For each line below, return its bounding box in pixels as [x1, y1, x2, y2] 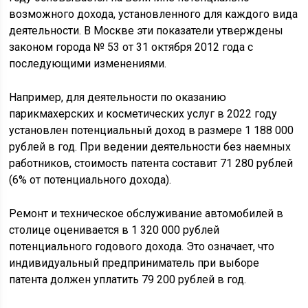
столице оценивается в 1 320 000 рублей [9, 223, 220, 237]
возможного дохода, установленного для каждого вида [9, 8, 298, 21]
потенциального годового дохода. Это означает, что [9, 240, 275, 254]
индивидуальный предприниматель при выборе [9, 256, 260, 270]
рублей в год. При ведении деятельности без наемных [9, 140, 291, 154]
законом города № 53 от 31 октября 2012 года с [9, 41, 254, 54]
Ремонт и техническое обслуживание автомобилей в [9, 207, 284, 221]
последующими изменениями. [9, 57, 167, 71]
